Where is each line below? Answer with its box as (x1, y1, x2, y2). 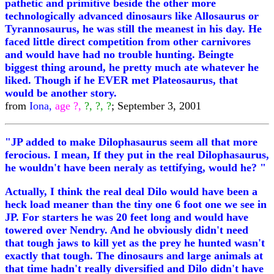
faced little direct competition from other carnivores (5, 35, 251, 48)
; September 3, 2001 (111, 100, 201, 112)
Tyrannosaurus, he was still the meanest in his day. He (5, 23, 262, 35)
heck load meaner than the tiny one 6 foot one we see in (5, 198, 267, 210)
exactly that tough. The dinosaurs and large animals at (5, 250, 263, 262)
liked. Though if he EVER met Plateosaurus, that (5, 74, 238, 86)
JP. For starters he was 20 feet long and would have (5, 211, 248, 223)
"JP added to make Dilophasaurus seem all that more (5, 136, 257, 148)
